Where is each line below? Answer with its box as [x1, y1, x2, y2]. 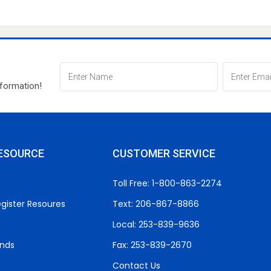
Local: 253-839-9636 [112, 218, 200, 230]
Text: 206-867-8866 [112, 198, 199, 210]
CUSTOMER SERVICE [112, 147, 215, 160]
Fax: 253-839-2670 [112, 239, 192, 251]
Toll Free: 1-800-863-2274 [112, 177, 222, 189]
